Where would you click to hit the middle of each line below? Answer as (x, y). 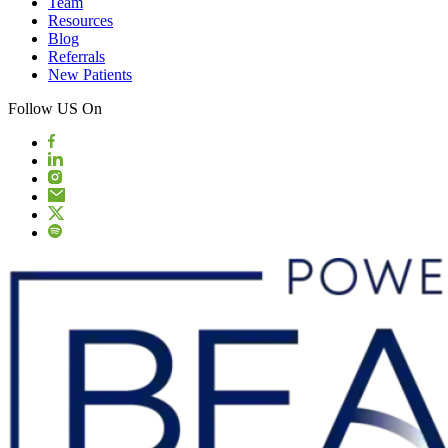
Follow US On (55, 108)
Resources (80, 20)
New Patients (90, 74)
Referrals (76, 56)
